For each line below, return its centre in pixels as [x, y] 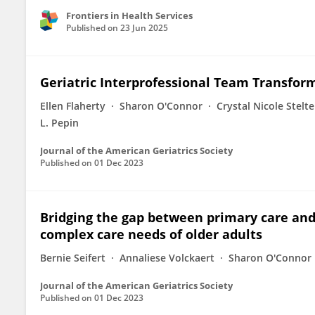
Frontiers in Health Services [129, 15]
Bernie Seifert [73, 258]
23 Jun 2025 [144, 28]
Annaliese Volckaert [167, 258]
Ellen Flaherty [73, 106]
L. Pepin [59, 123]
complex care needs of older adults [151, 234]
